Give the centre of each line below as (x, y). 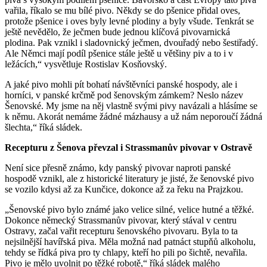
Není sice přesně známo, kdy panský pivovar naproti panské (118, 167)
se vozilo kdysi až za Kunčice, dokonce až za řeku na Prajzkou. (124, 189)
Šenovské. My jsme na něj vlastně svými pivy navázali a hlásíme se (131, 105)
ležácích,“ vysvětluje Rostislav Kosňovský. (86, 64)
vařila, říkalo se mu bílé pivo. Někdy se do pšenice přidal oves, (122, 10)
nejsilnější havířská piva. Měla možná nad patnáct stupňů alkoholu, (130, 241)
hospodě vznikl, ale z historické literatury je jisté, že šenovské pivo (129, 178)
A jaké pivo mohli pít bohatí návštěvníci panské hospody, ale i (121, 84)
